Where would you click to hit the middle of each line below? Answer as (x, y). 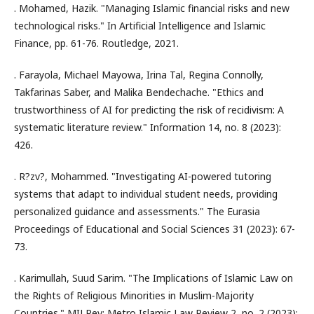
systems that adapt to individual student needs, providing (146, 194)
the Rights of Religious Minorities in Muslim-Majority (134, 295)
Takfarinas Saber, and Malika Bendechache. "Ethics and (139, 92)
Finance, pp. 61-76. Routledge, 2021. (96, 43)
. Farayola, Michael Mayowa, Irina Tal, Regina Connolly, (139, 75)
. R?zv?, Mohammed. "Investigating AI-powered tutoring (143, 176)
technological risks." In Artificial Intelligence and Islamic (140, 26)
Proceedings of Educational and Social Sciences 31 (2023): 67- (155, 229)
